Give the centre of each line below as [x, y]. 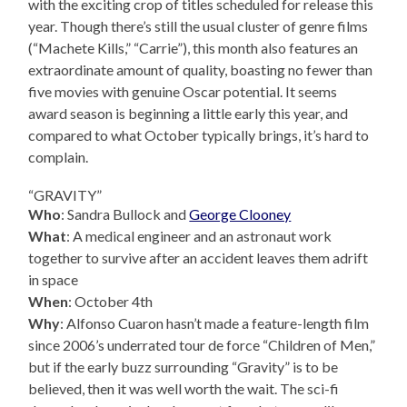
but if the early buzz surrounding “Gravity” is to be [184, 366]
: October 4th [111, 301]
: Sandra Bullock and [125, 213]
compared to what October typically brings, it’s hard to [199, 134]
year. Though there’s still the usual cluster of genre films [199, 25]
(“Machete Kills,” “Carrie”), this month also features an [194, 47]
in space [54, 279]
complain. [59, 156]
